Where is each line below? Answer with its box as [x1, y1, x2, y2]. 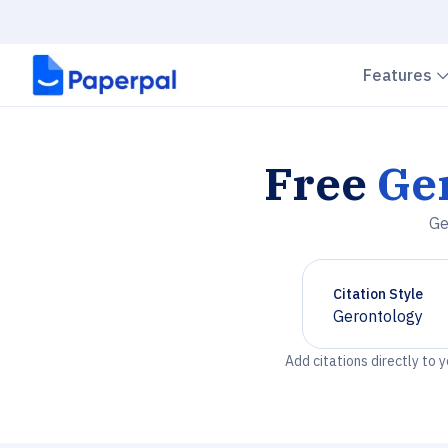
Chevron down [332, 314, 435, 335]
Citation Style [333, 285, 423, 303]
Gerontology [333, 306, 423, 326]
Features [363, 65, 436, 85]
